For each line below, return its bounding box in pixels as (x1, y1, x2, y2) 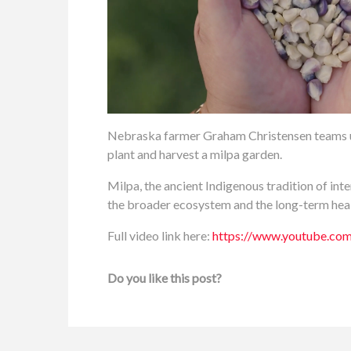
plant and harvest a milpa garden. (107, 146, 282, 161)
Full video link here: (107, 227, 212, 243)
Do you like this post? (107, 270, 222, 285)
